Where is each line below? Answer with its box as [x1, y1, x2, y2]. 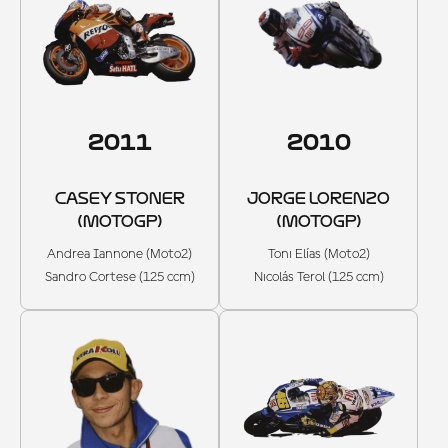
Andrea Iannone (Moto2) [47, 247, 192, 262]
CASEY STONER [54, 189, 185, 209]
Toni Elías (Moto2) [267, 247, 370, 262]
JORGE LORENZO [247, 189, 390, 209]
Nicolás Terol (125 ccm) [253, 270, 384, 285]
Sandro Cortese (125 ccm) [44, 270, 195, 285]
